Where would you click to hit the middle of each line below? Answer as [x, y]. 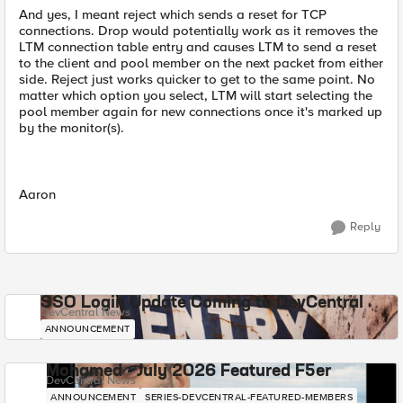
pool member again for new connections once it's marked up [201, 112]
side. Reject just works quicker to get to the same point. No [197, 79]
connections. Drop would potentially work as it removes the [198, 31]
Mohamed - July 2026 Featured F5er [188, 372]
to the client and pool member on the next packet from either [201, 63]
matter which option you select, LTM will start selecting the [196, 95]
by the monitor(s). [72, 128]
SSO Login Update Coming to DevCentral [201, 303]
